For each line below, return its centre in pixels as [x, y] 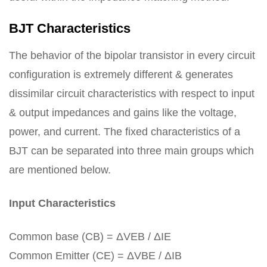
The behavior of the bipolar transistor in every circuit [132, 55]
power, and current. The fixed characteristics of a [125, 132]
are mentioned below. [60, 170]
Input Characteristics [62, 203]
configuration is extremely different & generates [121, 74]
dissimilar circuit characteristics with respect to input [132, 94]
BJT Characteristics [70, 28]
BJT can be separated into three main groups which [131, 151]
